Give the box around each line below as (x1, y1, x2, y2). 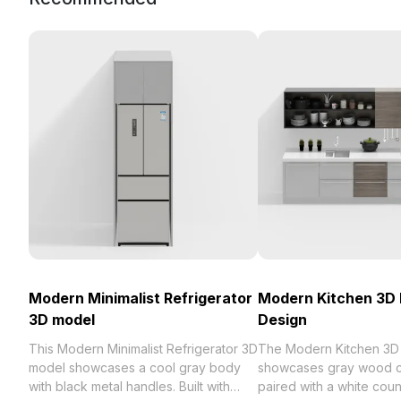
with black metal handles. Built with (29, 379, 230, 394)
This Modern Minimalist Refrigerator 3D (29, 341, 258, 356)
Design (258, 311, 307, 328)
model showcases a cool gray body (29, 360, 241, 375)
